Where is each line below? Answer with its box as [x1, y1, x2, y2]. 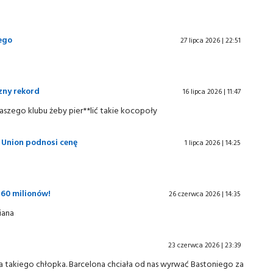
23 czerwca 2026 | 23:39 [168, 239, 241, 250]
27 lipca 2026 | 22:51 [180, 35, 241, 45]
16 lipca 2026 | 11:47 [183, 86, 241, 96]
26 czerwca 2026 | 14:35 [169, 188, 241, 199]
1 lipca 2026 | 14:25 [185, 137, 241, 147]
